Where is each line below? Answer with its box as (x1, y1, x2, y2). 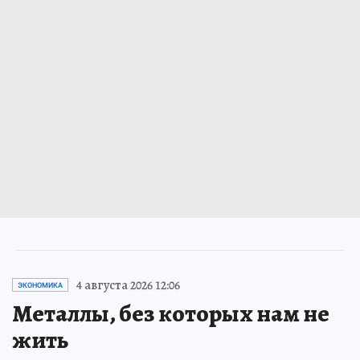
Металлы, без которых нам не (12, 297, 329, 329)
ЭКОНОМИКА (18, 280, 63, 289)
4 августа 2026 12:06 (76, 276, 180, 294)
